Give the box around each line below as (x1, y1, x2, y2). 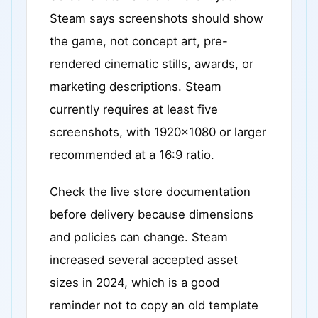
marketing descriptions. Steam (50, 79, 221, 94)
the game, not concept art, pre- (50, 34, 228, 48)
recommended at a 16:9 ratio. (50, 148, 214, 162)
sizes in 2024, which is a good (50, 275, 219, 290)
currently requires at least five (50, 102, 218, 116)
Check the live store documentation (50, 185, 251, 199)
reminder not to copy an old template (50, 298, 258, 312)
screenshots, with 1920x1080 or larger (50, 125, 266, 139)
